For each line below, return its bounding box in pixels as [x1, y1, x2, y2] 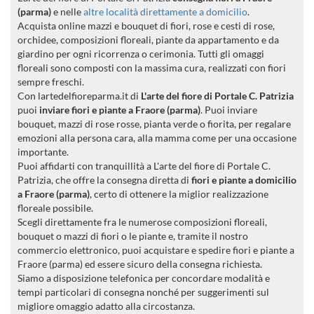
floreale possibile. [18, 202, 93, 214]
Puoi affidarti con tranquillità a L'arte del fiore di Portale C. [18, 160, 271, 172]
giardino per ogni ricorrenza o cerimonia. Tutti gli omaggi [18, 48, 264, 60]
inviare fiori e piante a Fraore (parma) [39, 104, 200, 116]
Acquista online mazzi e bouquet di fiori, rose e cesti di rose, [18, 20, 275, 32]
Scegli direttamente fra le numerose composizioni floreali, [18, 216, 267, 228]
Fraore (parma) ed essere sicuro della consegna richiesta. [18, 258, 262, 270]
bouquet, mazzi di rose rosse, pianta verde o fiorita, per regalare [18, 118, 291, 130]
